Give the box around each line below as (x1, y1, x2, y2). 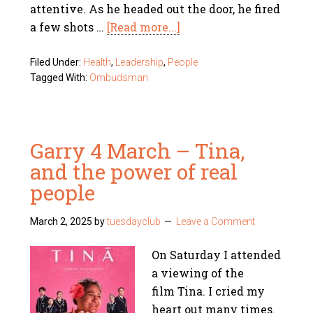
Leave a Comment (176, 216, 256, 227)
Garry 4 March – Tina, (30, 137, 245, 164)
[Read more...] (107, 20, 181, 34)
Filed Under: (30, 57, 84, 68)
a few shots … (30, 20, 108, 34)
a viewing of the (152, 265, 245, 280)
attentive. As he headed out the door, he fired (30, 1, 281, 16)
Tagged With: (30, 72, 90, 83)
